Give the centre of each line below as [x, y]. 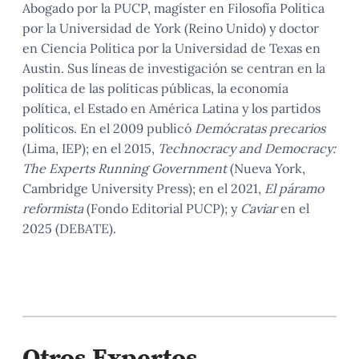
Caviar [260, 208]
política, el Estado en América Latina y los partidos [171, 108]
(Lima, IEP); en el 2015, [90, 148]
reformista [53, 208]
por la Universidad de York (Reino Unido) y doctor [171, 28]
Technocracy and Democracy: [247, 148]
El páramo [294, 188]
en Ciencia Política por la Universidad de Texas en [171, 48]
